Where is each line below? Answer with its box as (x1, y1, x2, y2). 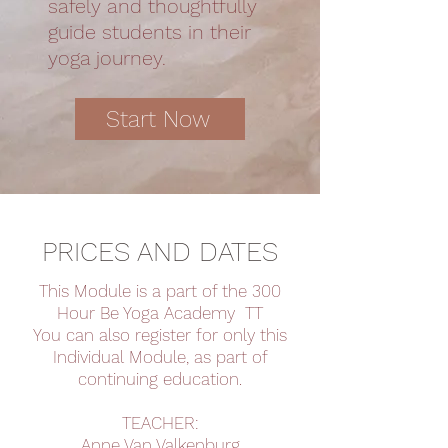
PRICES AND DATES (42, 236, 278, 268)
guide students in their (48, 20, 251, 44)
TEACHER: (121, 413, 199, 433)
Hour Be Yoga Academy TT (57, 303, 263, 323)
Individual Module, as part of (52, 347, 268, 367)
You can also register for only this (33, 325, 287, 345)
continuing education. (78, 369, 242, 389)
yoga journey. (48, 46, 166, 70)
